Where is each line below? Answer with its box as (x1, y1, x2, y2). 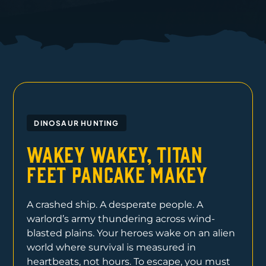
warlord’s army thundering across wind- (27, 213, 216, 225)
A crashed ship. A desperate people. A (27, 199, 204, 211)
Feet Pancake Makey (27, 161, 208, 186)
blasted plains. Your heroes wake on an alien (27, 227, 236, 239)
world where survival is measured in (27, 242, 197, 254)
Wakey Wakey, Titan (27, 141, 203, 166)
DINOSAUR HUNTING (34, 119, 119, 128)
